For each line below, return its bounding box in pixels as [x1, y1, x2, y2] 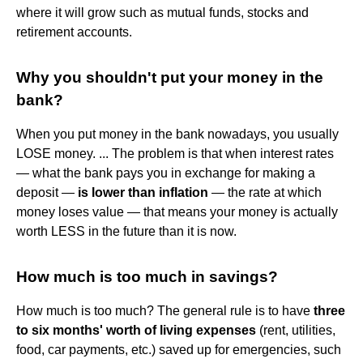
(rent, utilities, [256, 322, 335, 337]
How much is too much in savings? [16, 267, 278, 285]
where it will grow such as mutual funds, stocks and [16, 5, 309, 19]
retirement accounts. [16, 24, 132, 39]
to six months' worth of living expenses [16, 322, 256, 337]
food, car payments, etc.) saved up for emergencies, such [16, 342, 341, 357]
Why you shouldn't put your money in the [16, 68, 323, 86]
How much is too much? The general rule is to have [16, 303, 314, 318]
